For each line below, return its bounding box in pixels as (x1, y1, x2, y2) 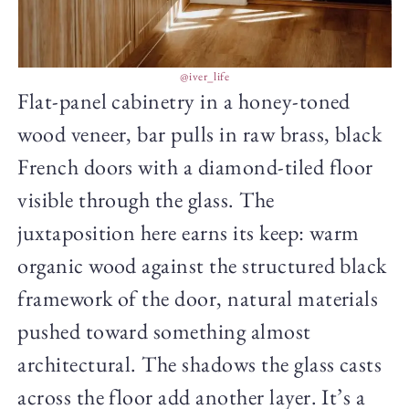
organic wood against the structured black (17, 251, 387, 280)
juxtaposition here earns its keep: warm (17, 218, 360, 247)
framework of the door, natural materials (17, 284, 379, 313)
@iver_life (179, 68, 230, 85)
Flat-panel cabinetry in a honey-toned (17, 87, 351, 116)
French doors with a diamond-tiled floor (17, 152, 373, 182)
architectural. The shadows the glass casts (17, 350, 383, 379)
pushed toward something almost (17, 317, 311, 346)
